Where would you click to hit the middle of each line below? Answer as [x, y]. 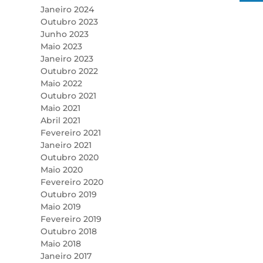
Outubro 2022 [69, 71]
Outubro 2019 [68, 195]
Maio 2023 [61, 47]
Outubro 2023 [69, 22]
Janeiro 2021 [66, 145]
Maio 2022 [61, 84]
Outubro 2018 [68, 232]
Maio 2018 [60, 244]
